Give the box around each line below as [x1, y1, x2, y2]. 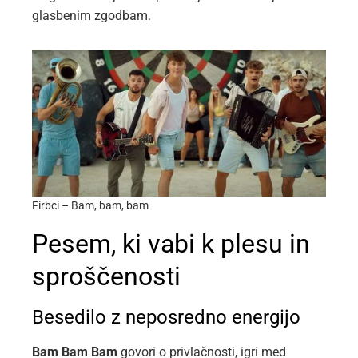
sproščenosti [32, 261, 181, 292]
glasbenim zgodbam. [32, 8, 151, 23]
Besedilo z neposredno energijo [32, 306, 300, 329]
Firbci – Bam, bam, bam [32, 199, 149, 213]
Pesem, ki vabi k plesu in [32, 229, 310, 260]
